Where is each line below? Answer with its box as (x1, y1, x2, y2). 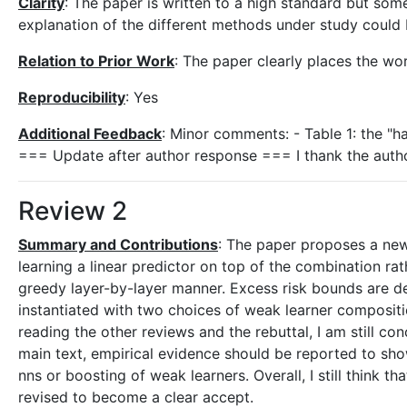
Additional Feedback (18, 124, 162, 143)
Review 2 (18, 195, 127, 226)
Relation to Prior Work (18, 52, 174, 70)
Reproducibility (18, 88, 125, 106)
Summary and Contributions (18, 235, 218, 253)
